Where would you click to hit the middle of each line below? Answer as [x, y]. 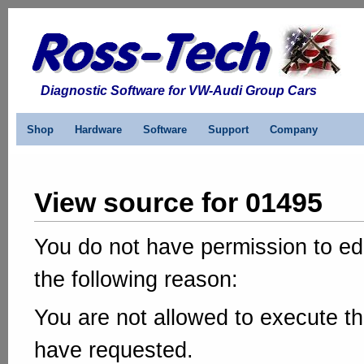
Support [228, 129]
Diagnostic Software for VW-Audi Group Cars [179, 91]
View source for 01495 [178, 203]
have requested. [114, 350]
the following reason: [136, 280]
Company [294, 129]
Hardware [98, 129]
